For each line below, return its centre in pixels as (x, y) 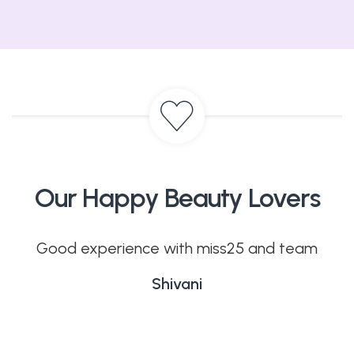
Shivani (177, 284)
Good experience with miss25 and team (177, 249)
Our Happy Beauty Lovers (177, 198)
